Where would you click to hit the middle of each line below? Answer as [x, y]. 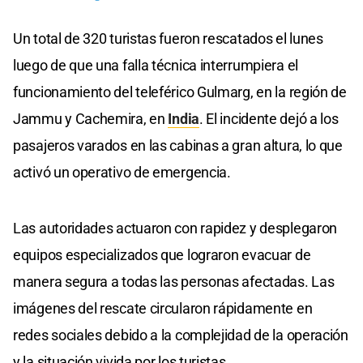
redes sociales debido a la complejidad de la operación [181, 335]
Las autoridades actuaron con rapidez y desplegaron [175, 228]
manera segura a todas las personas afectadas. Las [174, 281]
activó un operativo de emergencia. [122, 172]
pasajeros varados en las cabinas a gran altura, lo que [178, 145]
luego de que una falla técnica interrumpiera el [156, 65]
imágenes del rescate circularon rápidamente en [163, 308]
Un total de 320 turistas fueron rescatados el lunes [168, 38]
